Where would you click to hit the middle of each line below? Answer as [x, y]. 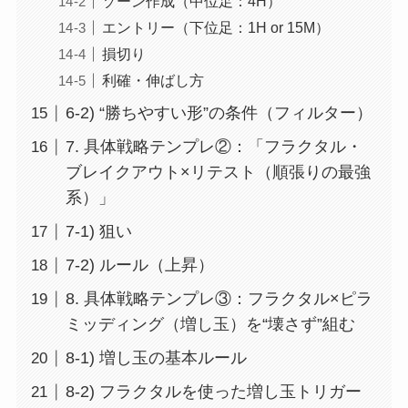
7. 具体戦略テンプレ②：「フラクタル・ [214, 147]
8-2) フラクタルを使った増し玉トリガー [213, 392]
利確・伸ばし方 [153, 81]
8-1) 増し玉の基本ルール [156, 358]
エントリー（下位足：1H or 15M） [215, 28]
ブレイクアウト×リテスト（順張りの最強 [218, 173]
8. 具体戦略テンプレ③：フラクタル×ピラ [219, 299]
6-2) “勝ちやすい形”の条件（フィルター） [219, 113]
